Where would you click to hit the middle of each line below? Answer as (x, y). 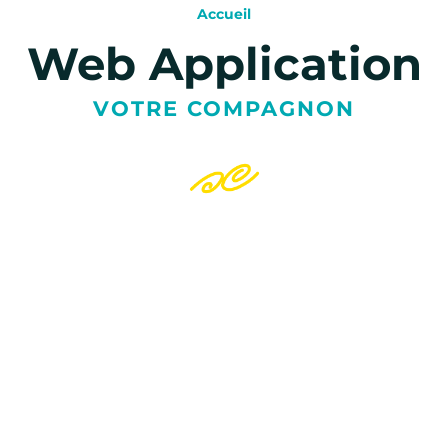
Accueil (224, 13)
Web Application (224, 63)
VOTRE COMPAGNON (224, 108)
